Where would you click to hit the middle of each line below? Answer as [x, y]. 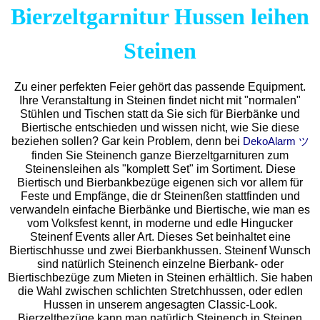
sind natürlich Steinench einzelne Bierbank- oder [160, 264]
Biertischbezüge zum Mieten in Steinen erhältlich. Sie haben [160, 278]
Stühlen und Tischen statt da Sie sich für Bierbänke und [160, 114]
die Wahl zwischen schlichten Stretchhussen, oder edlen [160, 291]
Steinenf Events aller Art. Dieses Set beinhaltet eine [160, 237]
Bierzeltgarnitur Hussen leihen [160, 16]
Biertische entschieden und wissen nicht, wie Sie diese [160, 128]
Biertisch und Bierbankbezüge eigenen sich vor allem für [160, 183]
